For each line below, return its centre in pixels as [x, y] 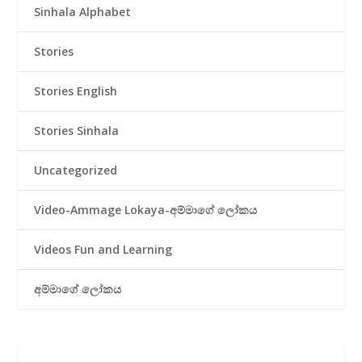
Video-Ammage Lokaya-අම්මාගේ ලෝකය [146, 209]
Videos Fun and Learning [103, 249]
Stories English [76, 90]
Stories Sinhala [77, 130]
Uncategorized [76, 170]
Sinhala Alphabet [83, 11]
